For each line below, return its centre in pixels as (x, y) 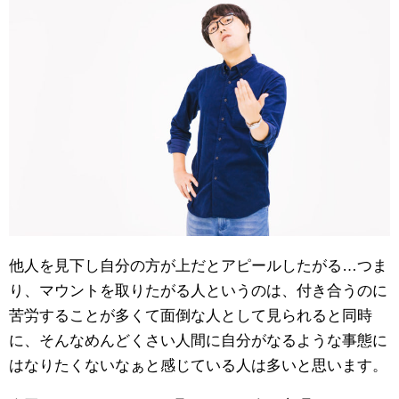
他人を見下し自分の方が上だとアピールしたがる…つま (198, 266)
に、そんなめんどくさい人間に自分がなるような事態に (198, 341)
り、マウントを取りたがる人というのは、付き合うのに (198, 291)
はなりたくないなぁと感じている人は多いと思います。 (198, 366)
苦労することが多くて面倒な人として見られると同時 (191, 316)
